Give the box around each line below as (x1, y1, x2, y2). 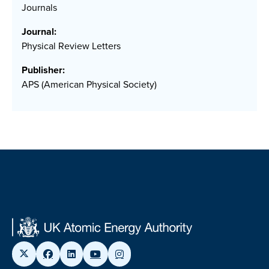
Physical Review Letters (22, 39, 121, 53)
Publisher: (22, 63, 65, 77)
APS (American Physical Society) (22, 77, 157, 92)
